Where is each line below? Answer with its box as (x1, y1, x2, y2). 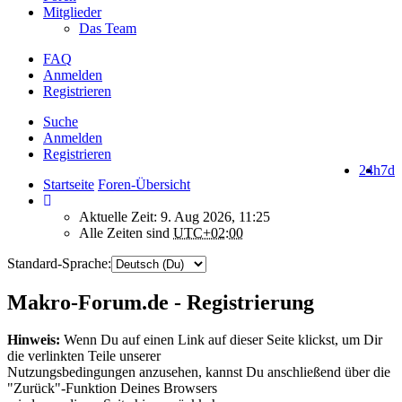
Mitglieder (43, 4, 101, 20)
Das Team (79, 20, 136, 36)
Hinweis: (7, 332, 60, 348)
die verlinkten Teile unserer (7, 348, 161, 364)
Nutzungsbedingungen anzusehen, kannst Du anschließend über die (7, 364, 390, 380)
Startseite (43, 176, 94, 192)
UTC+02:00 (173, 224, 243, 240)
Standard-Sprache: (7, 255, 111, 271)
